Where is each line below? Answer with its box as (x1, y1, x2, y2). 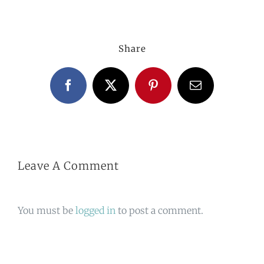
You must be (18, 204, 75, 217)
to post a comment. (115, 204, 203, 217)
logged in (75, 204, 115, 217)
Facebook (67, 84, 114, 97)
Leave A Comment (18, 159, 119, 173)
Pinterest (152, 84, 195, 97)
